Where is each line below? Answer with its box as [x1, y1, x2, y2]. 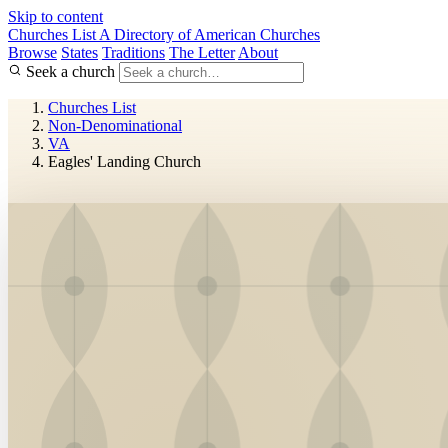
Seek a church [26, 63, 115, 80]
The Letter [169, 44, 235, 61]
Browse [8, 44, 57, 61]
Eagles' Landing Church [48, 153, 201, 170]
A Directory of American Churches [99, 26, 320, 43]
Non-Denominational [48, 117, 182, 134]
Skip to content [8, 8, 103, 25]
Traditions [102, 44, 165, 61]
